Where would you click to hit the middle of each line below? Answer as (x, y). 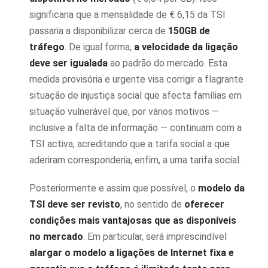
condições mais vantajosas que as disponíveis (133, 220)
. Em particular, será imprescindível (155, 237)
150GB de (189, 31)
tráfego (47, 47)
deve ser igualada (68, 63)
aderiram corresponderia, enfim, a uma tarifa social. (135, 160)
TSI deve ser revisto (75, 204)
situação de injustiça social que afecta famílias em (135, 95)
